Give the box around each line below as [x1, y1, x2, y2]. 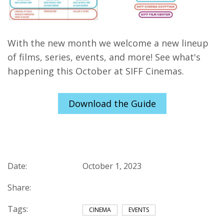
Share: [7, 181, 31, 193]
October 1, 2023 [82, 160, 141, 171]
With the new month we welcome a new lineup [7, 36, 208, 49]
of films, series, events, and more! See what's [7, 50, 200, 63]
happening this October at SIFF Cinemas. [7, 64, 184, 77]
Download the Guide [68, 97, 156, 109]
